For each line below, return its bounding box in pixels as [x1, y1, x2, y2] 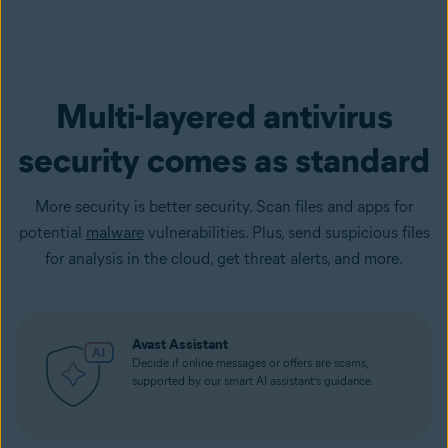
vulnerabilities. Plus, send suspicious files [143, 222, 430, 242]
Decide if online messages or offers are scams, [132, 354, 368, 370]
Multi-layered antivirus [55, 94, 393, 137]
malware [85, 222, 144, 242]
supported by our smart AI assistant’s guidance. [132, 372, 374, 388]
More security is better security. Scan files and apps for [35, 196, 413, 216]
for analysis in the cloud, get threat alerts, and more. [45, 248, 403, 268]
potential [18, 222, 86, 242]
